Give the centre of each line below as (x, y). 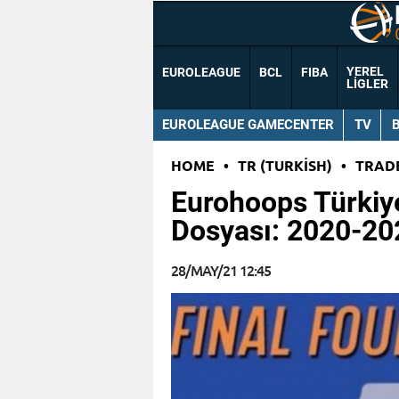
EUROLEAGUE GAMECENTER (248, 124)
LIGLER (367, 84)
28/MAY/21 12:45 (221, 270)
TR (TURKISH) (285, 166)
